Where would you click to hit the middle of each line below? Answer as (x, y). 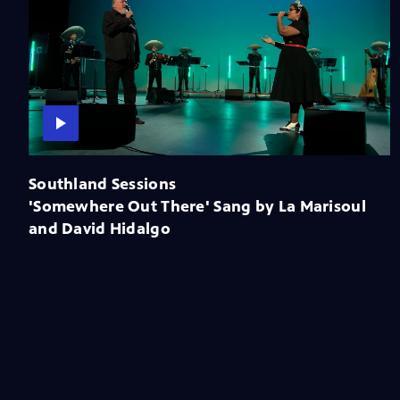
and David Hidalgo (100, 228)
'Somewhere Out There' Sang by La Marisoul (197, 206)
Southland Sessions (103, 183)
